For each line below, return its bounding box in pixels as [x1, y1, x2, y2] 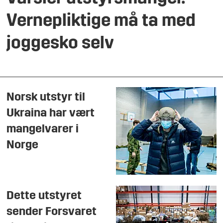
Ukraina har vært [6, 107, 95, 119]
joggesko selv [6, 35, 114, 53]
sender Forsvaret [6, 206, 97, 218]
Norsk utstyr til [6, 91, 86, 104]
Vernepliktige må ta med [6, 12, 196, 30]
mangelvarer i [6, 123, 79, 135]
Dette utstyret [6, 190, 82, 202]
